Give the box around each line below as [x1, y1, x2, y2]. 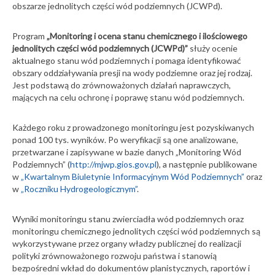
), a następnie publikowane [157, 158, 257, 169]
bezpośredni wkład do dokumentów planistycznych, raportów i [12, 262, 250, 273]
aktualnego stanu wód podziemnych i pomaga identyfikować [12, 55, 241, 66]
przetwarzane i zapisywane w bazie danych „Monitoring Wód [12, 146, 241, 157]
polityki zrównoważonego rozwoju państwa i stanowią [12, 250, 217, 261]
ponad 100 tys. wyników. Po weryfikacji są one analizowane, [12, 134, 238, 145]
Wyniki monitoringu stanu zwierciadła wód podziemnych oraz [12, 213, 244, 224]
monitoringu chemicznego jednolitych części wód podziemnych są [12, 225, 260, 236]
